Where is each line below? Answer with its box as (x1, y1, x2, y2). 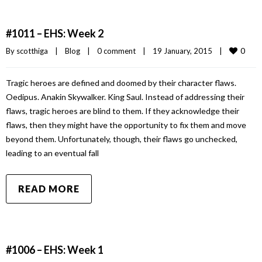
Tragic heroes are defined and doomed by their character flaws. (6, 78, 236, 88)
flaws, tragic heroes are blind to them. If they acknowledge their (6, 106, 239, 116)
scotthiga (16, 46, 48, 56)
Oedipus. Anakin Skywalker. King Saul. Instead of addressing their (6, 92, 244, 102)
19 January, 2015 (153, 46, 219, 56)
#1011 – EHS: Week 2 (6, 27, 104, 40)
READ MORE (18, 183, 80, 194)
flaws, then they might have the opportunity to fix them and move (6, 120, 246, 130)
